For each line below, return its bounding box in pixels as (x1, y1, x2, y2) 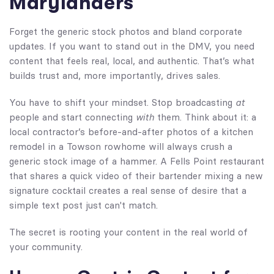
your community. (9, 240, 83, 253)
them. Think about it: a (154, 111, 256, 123)
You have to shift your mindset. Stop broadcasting (9, 96, 235, 108)
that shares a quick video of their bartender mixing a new (9, 169, 263, 182)
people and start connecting (9, 111, 136, 123)
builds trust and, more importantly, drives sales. (9, 69, 220, 81)
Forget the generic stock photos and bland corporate (9, 25, 242, 37)
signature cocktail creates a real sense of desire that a (9, 184, 246, 196)
